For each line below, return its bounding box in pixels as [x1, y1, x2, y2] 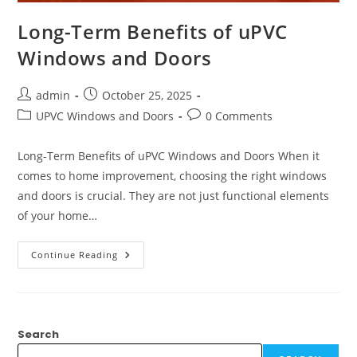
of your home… [18, 208, 98, 224]
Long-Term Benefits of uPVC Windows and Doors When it [18, 148, 320, 164]
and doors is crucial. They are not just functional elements [18, 188, 330, 204]
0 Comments [206, 108, 273, 124]
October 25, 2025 [102, 88, 193, 104]
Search [18, 327, 60, 343]
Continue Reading [31, 249, 119, 261]
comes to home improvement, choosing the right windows [18, 168, 328, 184]
